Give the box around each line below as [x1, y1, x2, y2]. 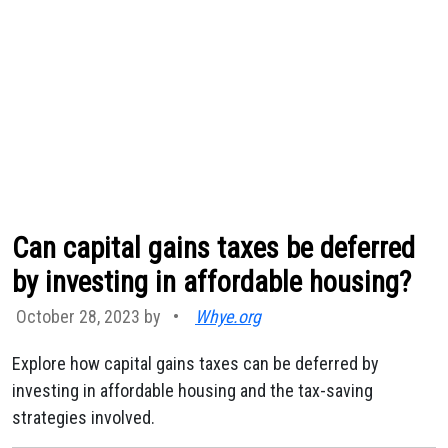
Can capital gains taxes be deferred [12, 231, 415, 265]
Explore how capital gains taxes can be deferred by [12, 353, 379, 374]
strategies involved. [12, 407, 155, 428]
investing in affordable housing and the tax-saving [12, 380, 373, 401]
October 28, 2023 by [16, 306, 165, 327]
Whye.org [195, 306, 261, 327]
